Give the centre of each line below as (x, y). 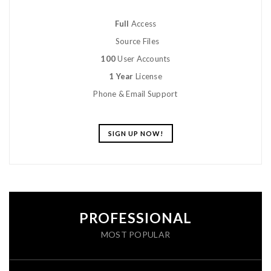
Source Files (137, 41)
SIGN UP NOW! (135, 134)
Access (143, 24)
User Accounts (143, 59)
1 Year (121, 77)
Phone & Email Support (135, 94)
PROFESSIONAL (135, 217)
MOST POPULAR (135, 234)
